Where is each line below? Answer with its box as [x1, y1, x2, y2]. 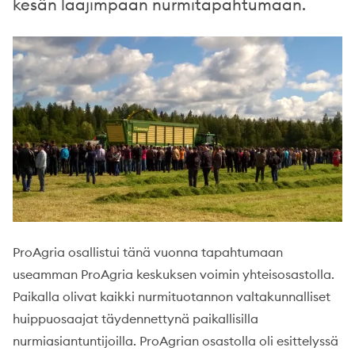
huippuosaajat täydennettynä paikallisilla [13, 311, 258, 326]
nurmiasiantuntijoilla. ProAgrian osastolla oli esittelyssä [13, 333, 338, 349]
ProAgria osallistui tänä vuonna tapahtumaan [13, 244, 283, 260]
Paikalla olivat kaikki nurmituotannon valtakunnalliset [13, 288, 330, 304]
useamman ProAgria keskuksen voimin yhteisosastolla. [13, 266, 334, 282]
